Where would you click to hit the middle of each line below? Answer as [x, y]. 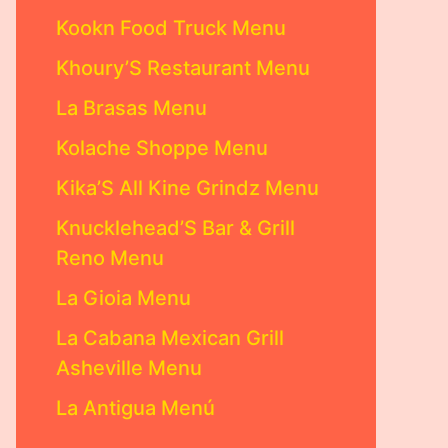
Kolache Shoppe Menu [162, 148]
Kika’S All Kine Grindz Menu [187, 188]
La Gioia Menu [123, 298]
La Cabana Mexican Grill [170, 338]
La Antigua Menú [135, 408]
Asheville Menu [129, 368]
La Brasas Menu [131, 108]
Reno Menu [110, 258]
